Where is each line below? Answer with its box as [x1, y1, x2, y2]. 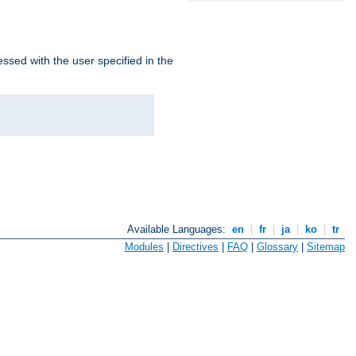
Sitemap [307, 241, 345, 253]
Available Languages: [127, 223, 230, 236]
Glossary [257, 241, 298, 253]
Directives [172, 241, 219, 253]
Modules [125, 241, 164, 253]
